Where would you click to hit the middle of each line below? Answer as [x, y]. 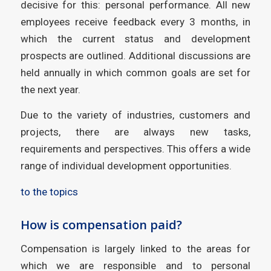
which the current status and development [135, 39]
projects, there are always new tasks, [135, 132]
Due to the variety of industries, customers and [135, 115]
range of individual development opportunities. [126, 166]
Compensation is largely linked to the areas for [135, 249]
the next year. [50, 90]
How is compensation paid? [101, 224]
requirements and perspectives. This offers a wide [135, 149]
